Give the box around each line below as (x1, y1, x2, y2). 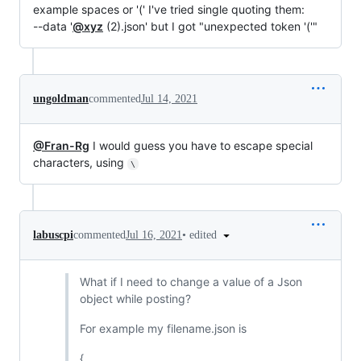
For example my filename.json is (79, 322, 247, 336)
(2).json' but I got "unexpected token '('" (103, 19, 317, 33)
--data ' (33, 19, 73, 33)
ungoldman (33, 92, 89, 105)
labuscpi (33, 228, 73, 241)
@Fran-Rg (33, 138, 89, 152)
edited (189, 228, 220, 241)
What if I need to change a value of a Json (79, 275, 302, 289)
